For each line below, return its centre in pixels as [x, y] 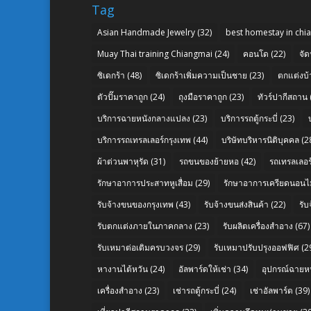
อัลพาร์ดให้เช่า [205, 269]
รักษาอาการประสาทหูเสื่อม [145, 183]
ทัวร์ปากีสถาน [283, 96]
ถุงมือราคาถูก [203, 96]
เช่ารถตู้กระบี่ [196, 290]
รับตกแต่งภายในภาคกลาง [145, 226]
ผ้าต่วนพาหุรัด [123, 161]
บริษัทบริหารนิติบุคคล [260, 140]
